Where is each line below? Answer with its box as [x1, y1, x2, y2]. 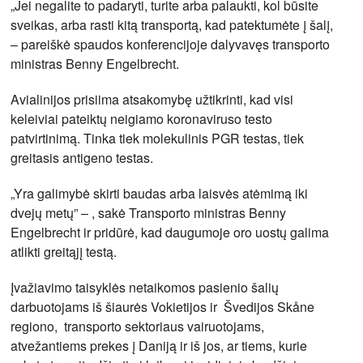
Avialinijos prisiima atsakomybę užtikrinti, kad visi [11, 89, 294, 109]
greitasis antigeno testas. [11, 147, 154, 167]
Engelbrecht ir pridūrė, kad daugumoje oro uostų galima [11, 222, 330, 241]
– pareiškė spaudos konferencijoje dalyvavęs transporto [11, 34, 331, 53]
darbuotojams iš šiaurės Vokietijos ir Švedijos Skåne [11, 297, 315, 316]
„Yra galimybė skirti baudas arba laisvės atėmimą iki [11, 183, 309, 203]
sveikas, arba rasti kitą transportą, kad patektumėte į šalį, [11, 15, 334, 34]
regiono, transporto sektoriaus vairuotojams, [11, 316, 265, 335]
